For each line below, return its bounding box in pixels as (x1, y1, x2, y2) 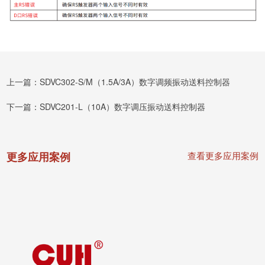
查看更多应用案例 (187, 148, 258, 161)
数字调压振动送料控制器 (114, 100, 206, 112)
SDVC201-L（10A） (40, 100, 115, 112)
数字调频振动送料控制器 (139, 75, 231, 88)
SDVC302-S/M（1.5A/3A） (40, 75, 140, 88)
